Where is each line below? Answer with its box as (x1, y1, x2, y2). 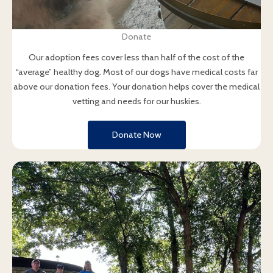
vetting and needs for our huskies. (72, 96, 201, 107)
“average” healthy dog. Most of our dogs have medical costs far (15, 66, 258, 78)
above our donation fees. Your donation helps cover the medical (13, 81, 260, 93)
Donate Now (112, 129, 161, 141)
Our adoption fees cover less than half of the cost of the (29, 52, 244, 63)
